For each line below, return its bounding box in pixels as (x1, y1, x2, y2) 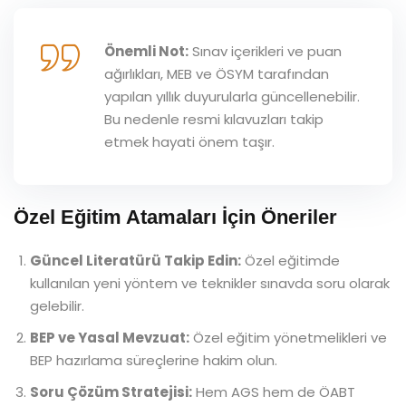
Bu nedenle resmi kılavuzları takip (104, 110, 324, 130)
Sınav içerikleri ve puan (188, 42, 342, 62)
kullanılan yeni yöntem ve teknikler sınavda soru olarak (30, 274, 390, 294)
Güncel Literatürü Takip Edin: (30, 251, 241, 271)
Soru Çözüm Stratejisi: (30, 382, 192, 402)
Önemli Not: (104, 42, 188, 62)
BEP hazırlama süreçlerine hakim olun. (30, 351, 277, 371)
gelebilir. (30, 296, 84, 316)
